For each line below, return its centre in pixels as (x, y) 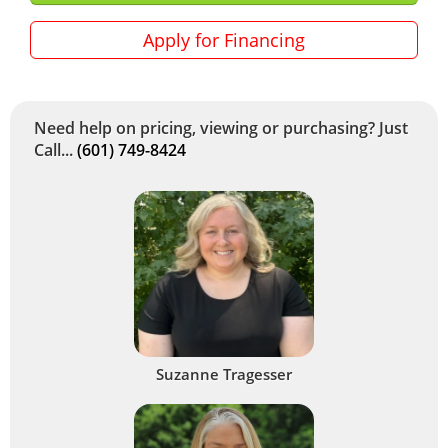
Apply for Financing (224, 39)
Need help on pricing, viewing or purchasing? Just (221, 127)
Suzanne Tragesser (224, 373)
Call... (55, 149)
